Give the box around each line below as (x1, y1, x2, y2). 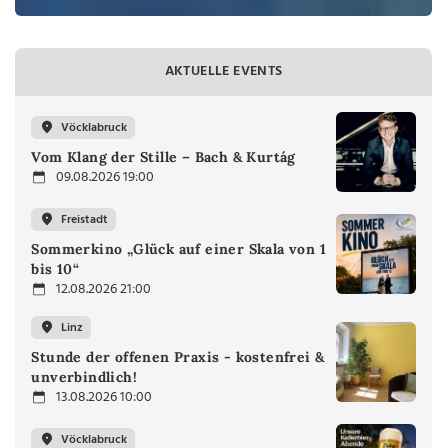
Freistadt (61, 209, 109, 230)
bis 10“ (31, 260, 80, 279)
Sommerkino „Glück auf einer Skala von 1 (31, 240, 326, 259)
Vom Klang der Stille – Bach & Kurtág (31, 148, 296, 167)
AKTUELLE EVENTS (164, 60, 283, 84)
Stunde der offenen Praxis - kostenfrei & (31, 348, 325, 367)
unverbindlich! (31, 368, 137, 387)
